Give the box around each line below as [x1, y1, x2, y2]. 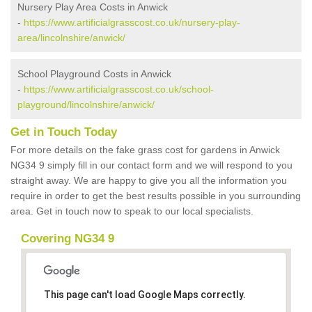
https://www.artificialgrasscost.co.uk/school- [24, 84, 214, 95]
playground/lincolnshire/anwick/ [17, 99, 155, 111]
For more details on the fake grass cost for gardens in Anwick [10, 144, 280, 156]
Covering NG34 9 [21, 232, 114, 246]
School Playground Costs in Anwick [17, 68, 171, 80]
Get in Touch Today [10, 125, 117, 139]
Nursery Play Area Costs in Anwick [17, 1, 168, 13]
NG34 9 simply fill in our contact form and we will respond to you [10, 159, 292, 171]
